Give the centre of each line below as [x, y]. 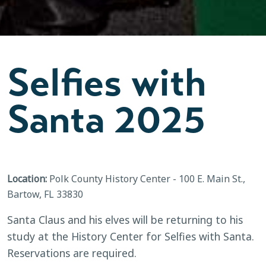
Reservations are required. [72, 253]
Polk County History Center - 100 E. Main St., [146, 179]
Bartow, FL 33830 [45, 194]
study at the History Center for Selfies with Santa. [131, 237]
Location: [27, 179]
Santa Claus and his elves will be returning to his [125, 220]
